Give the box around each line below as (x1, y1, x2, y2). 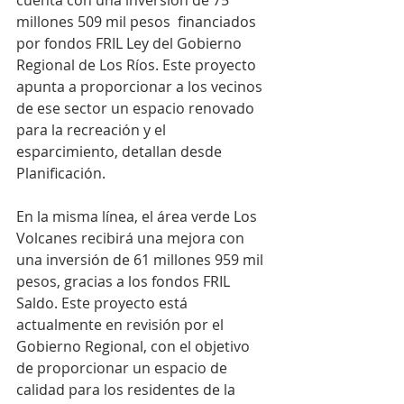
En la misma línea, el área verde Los (16, 207, 261, 227)
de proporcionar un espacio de (16, 358, 231, 379)
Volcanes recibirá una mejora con (16, 228, 248, 249)
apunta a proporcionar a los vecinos (16, 77, 266, 97)
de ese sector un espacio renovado (16, 98, 258, 119)
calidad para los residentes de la (16, 380, 239, 400)
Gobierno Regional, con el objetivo (16, 336, 253, 357)
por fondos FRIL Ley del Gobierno (16, 33, 245, 54)
